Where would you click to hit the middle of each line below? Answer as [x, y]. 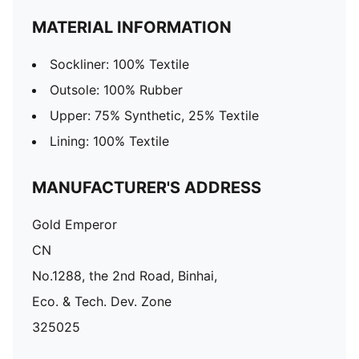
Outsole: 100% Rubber [116, 90]
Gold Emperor [75, 224]
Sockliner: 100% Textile [119, 64]
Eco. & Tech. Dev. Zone [102, 301]
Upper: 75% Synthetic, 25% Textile [154, 115]
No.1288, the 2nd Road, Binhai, [125, 276]
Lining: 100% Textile [109, 141]
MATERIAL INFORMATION [132, 27]
